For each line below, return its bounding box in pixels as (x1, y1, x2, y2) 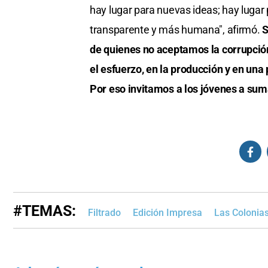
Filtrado (88, 207, 121, 219)
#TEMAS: (13, 202, 76, 220)
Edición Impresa (133, 207, 202, 219)
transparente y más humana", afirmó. (90, 23, 263, 36)
